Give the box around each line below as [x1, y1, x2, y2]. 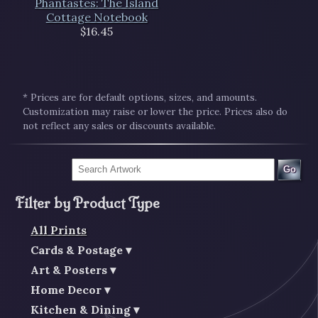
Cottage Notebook [45, 10, 148, 25]
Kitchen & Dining [31, 302, 131, 317]
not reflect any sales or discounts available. [23, 119, 216, 132]
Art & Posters [31, 262, 108, 277]
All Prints [31, 222, 87, 237]
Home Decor [31, 282, 102, 297]
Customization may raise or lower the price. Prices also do [23, 105, 288, 118]
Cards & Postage [31, 242, 124, 257]
